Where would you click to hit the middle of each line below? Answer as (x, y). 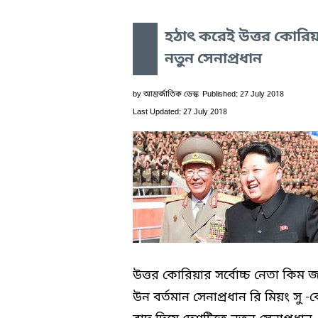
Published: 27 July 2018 (243, 94)
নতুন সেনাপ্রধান (213, 59)
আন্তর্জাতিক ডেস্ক (171, 94)
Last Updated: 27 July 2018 (180, 112)
